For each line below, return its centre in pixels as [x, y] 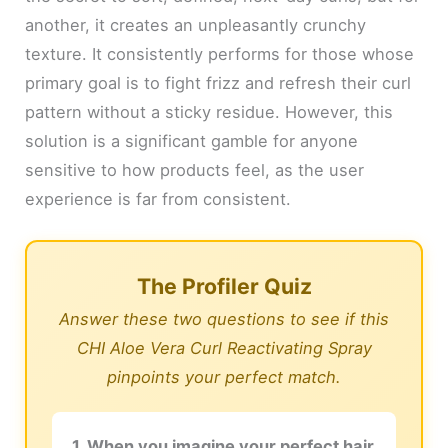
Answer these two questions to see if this [224, 318]
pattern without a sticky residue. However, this [209, 111]
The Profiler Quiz [224, 285]
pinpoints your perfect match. [224, 376]
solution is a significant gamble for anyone [192, 140]
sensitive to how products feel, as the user [195, 169]
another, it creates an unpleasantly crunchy [196, 24]
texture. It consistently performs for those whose [220, 53]
